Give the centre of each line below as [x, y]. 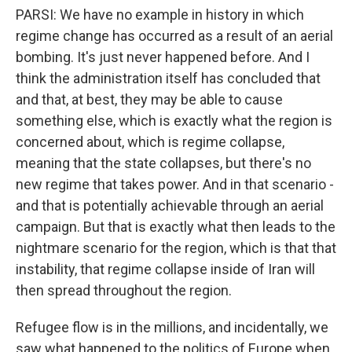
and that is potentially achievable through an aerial [170, 205]
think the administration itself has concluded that [168, 78]
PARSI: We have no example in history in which [160, 15]
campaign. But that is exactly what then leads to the [176, 227]
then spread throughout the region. [124, 290]
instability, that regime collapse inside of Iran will [165, 269]
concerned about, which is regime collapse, [150, 142]
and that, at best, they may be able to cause [149, 99]
